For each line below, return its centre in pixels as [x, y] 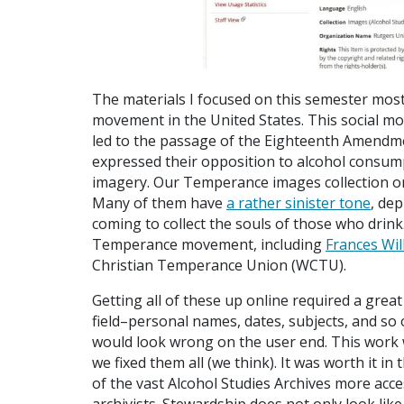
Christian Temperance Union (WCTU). [219, 265]
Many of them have [159, 202]
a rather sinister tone [298, 202]
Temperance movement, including [209, 244]
